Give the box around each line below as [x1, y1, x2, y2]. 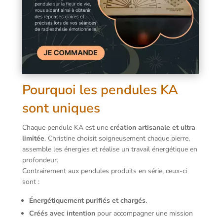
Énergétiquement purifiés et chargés [29, 196, 146, 206]
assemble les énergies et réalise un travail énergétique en [22, 145, 197, 154]
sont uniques [22, 99, 100, 118]
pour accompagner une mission [95, 209, 193, 219]
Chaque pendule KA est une [22, 123, 110, 133]
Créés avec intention [29, 209, 95, 219]
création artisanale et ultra [110, 123, 195, 133]
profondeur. [22, 155, 58, 165]
